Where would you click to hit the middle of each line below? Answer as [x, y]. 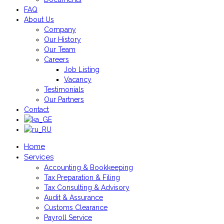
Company [60, 29]
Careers [56, 59]
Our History [62, 39]
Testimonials [64, 89]
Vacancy [78, 79]
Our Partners [64, 99]
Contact [36, 109]
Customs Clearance [76, 207]
